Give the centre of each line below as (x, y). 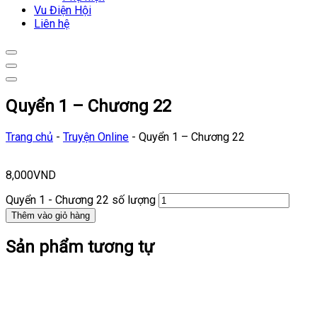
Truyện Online (96, 137)
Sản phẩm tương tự (80, 247)
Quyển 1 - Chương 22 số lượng (81, 200)
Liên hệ (52, 24)
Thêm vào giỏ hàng (51, 215)
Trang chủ (29, 137)
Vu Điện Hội (63, 11)
